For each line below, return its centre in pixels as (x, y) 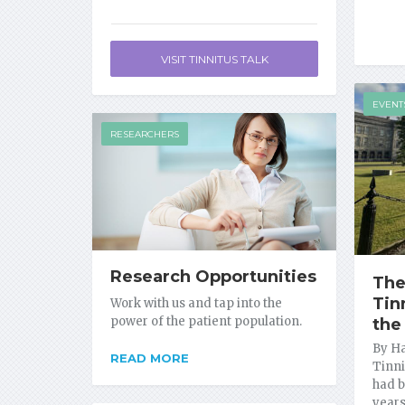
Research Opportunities (213, 277)
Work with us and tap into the (196, 304)
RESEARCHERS (145, 134)
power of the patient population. (206, 322)
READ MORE (150, 358)
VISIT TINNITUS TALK (214, 59)
